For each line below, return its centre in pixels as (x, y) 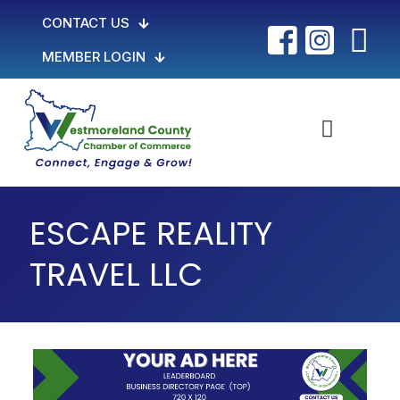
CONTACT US (86, 23)
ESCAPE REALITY (151, 233)
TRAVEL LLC (116, 274)
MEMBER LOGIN (94, 57)
